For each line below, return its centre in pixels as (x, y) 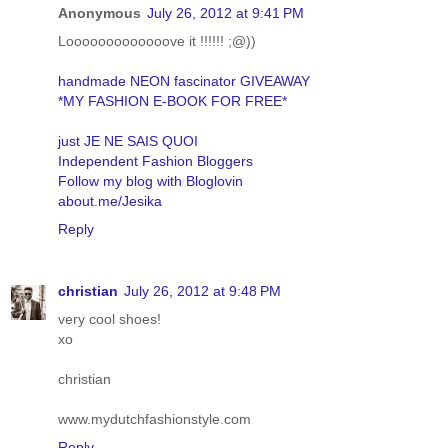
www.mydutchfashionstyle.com (154, 418)
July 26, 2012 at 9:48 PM (202, 290)
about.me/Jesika (110, 200)
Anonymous (99, 12)
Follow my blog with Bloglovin (150, 180)
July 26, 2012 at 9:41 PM (225, 12)
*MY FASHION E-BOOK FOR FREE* (172, 100)
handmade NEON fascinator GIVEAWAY (184, 80)
